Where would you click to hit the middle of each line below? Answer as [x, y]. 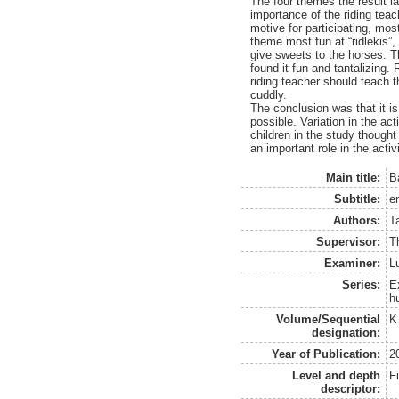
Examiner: [353, 263]
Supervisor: [349, 241]
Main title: [354, 177]
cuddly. [269, 94]
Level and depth [337, 375]
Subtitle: [358, 199]
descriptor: [351, 388]
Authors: [357, 220]
